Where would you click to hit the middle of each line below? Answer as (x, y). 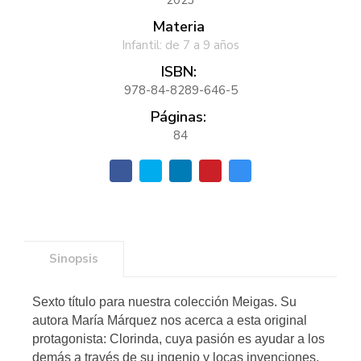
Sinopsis (74, 258)
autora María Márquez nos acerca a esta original (170, 320)
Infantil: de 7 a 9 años (180, 45)
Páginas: (178, 116)
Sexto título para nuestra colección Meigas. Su (164, 301)
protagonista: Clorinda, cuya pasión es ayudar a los (178, 338)
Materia (178, 26)
